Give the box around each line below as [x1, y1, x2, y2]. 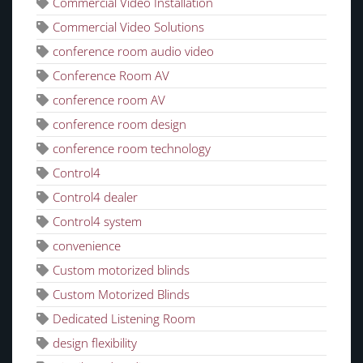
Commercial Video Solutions [53, 18, 204, 35]
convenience [53, 237, 121, 254]
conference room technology [53, 139, 211, 156]
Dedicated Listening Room [53, 310, 195, 327]
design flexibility [53, 334, 137, 351]
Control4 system [53, 212, 142, 229]
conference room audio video [53, 42, 214, 59]
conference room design [53, 115, 186, 132]
